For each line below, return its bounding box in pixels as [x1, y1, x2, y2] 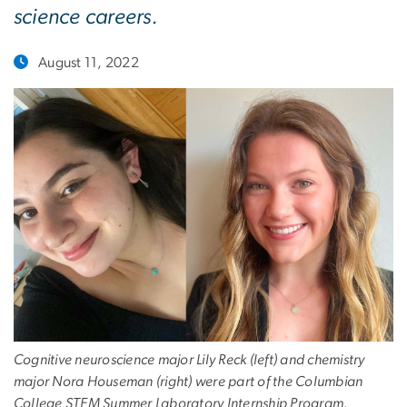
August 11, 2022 [38, 55, 139, 70]
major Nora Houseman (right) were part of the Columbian [14, 373, 363, 389]
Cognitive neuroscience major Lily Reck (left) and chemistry [14, 352, 365, 367]
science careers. [14, 6, 158, 28]
